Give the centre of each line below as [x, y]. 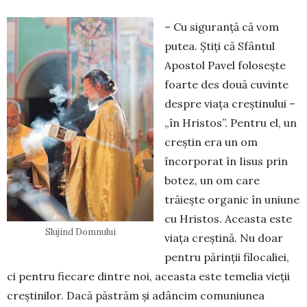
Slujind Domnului [80, 232]
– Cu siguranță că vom [222, 26]
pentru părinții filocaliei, [227, 257]
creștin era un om [211, 142]
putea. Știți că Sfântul [220, 46]
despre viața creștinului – [230, 103]
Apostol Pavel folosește [225, 65]
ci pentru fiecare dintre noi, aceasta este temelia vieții [148, 276]
